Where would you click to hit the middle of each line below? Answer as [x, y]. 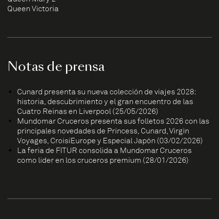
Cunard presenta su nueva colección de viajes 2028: [107, 92]
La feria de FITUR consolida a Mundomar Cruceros [104, 151]
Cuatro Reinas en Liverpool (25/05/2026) [88, 111]
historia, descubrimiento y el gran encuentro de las [105, 102]
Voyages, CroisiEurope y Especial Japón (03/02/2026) [110, 141]
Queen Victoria [33, 9]
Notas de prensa [56, 66]
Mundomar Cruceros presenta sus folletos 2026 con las [113, 121]
